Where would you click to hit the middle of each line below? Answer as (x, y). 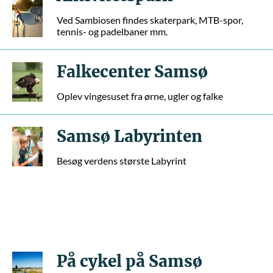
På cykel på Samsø (129, 261)
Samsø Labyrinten (129, 136)
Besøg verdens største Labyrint (122, 161)
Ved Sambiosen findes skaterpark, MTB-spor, (150, 20)
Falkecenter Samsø (132, 72)
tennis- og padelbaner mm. (112, 31)
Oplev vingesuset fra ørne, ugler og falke (140, 96)
